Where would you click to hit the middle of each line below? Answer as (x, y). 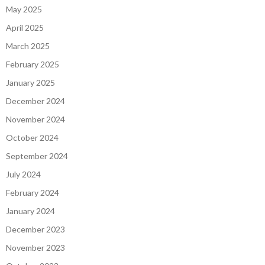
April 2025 (25, 27)
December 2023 (35, 229)
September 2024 (37, 156)
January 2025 (30, 82)
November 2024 (35, 119)
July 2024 (23, 174)
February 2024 (33, 192)
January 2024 (30, 211)
